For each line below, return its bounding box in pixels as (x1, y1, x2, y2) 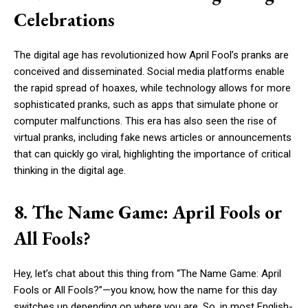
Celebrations (14, 8, 115, 32)
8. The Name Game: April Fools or (14, 200, 283, 225)
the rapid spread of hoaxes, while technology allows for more (14, 82, 291, 95)
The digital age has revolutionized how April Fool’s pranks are (14, 49, 289, 62)
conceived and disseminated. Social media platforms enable (14, 65, 285, 78)
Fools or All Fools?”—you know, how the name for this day (14, 284, 277, 297)
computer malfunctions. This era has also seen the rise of (14, 115, 277, 128)
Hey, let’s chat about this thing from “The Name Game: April (14, 267, 281, 280)
